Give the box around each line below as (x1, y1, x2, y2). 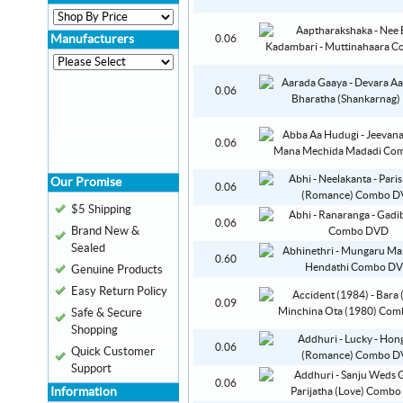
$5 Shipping (71, 203, 131, 216)
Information (50, 386, 117, 399)
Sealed (71, 242, 105, 255)
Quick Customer (71, 345, 155, 358)
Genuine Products (71, 264, 163, 276)
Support (71, 363, 112, 375)
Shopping (71, 324, 118, 336)
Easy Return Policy (71, 285, 167, 298)
